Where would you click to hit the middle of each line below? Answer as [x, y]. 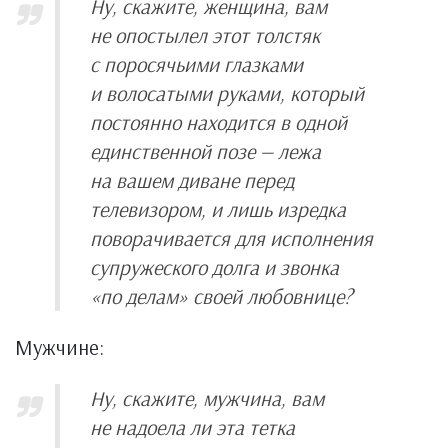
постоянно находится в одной [218, 122]
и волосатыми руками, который [227, 93]
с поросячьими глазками [196, 64]
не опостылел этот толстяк [205, 35]
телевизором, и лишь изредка [218, 209]
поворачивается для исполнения [231, 238]
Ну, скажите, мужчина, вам [207, 397]
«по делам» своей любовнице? [221, 296]
